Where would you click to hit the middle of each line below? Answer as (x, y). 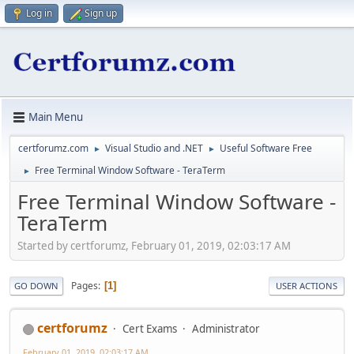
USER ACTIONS (307, 286)
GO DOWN (36, 286)
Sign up (101, 13)
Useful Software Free (266, 148)
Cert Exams (150, 329)
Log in (39, 13)
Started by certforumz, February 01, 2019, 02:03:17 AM (154, 246)
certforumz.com (53, 148)
